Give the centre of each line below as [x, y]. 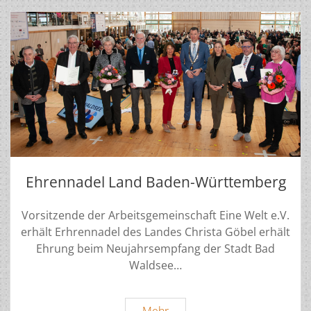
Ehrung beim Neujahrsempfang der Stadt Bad [155, 249]
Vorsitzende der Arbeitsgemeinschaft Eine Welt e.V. [155, 216]
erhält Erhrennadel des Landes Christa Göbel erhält [155, 232]
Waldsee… [155, 266]
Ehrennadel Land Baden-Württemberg [155, 182]
